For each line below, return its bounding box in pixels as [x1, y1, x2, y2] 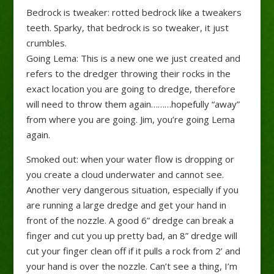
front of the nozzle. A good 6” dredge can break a [26, 213, 234, 226]
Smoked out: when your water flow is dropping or [26, 152, 234, 165]
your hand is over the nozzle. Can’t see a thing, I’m [26, 259, 237, 272]
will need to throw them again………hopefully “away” [26, 97, 240, 110]
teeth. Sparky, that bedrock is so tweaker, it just [26, 21, 229, 34]
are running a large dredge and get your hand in [26, 198, 226, 211]
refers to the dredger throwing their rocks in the [26, 67, 231, 80]
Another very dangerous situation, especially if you [26, 183, 239, 196]
